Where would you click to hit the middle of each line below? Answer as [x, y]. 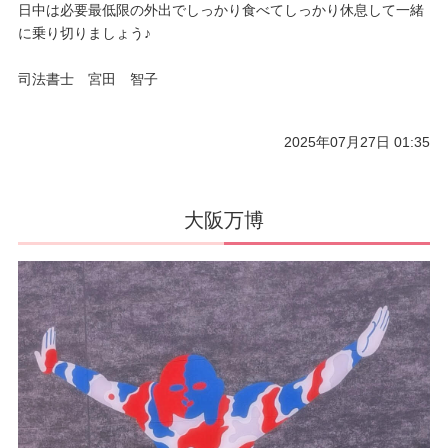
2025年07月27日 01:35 [357, 141]
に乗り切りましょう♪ [84, 32]
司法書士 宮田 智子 [87, 78]
